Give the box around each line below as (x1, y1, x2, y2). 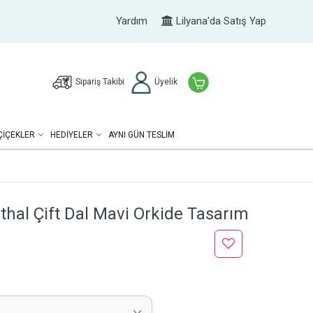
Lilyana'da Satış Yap (173, 15, 266, 27)
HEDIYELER (50, 130, 93, 140)
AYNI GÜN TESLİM (108, 130, 175, 140)
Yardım (115, 15, 147, 27)
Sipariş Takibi (75, 77, 124, 87)
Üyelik (152, 77, 177, 87)
